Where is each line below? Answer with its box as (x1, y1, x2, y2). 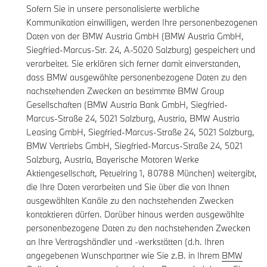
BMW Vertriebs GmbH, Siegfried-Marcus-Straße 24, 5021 (26, 140, 243, 152)
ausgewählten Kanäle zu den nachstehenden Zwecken (26, 195, 234, 207)
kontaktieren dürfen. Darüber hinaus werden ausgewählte (26, 209, 244, 221)
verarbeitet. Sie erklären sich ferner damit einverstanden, (26, 58, 241, 70)
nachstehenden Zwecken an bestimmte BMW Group (26, 85, 224, 97)
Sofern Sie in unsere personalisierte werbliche (26, 3, 200, 15)
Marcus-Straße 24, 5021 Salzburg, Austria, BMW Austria (26, 113, 240, 125)
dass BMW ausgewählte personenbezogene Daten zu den (26, 72, 247, 83)
